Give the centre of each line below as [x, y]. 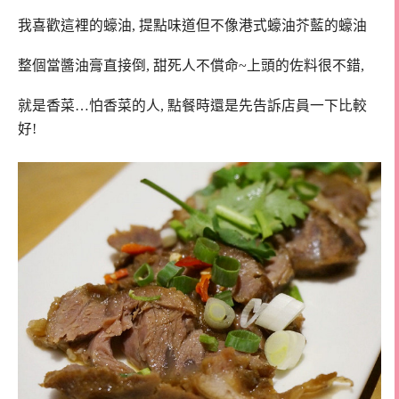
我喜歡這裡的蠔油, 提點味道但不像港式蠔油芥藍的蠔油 [192, 26]
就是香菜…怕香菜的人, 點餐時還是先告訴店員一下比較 [192, 105]
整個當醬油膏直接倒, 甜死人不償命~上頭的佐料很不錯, [191, 66]
